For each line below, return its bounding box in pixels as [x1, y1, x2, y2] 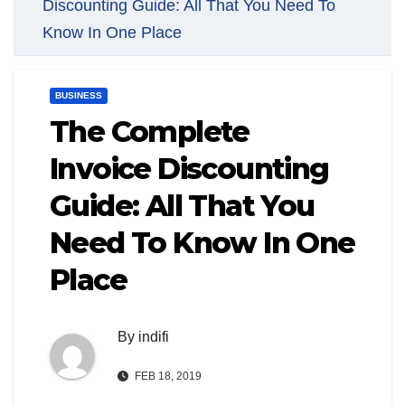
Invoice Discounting [50, 150, 329, 186]
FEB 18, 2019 [132, 370, 202, 383]
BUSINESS [55, 89, 102, 100]
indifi [138, 328, 169, 344]
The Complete [50, 113, 250, 149]
